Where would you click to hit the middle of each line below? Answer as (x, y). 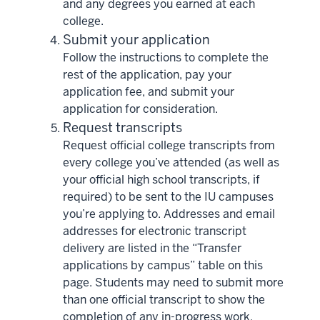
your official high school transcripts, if (161, 179)
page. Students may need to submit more (173, 282)
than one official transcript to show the (164, 299)
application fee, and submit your (149, 91)
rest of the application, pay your (147, 74)
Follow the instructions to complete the (166, 57)
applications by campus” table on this (163, 265)
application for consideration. (140, 109)
